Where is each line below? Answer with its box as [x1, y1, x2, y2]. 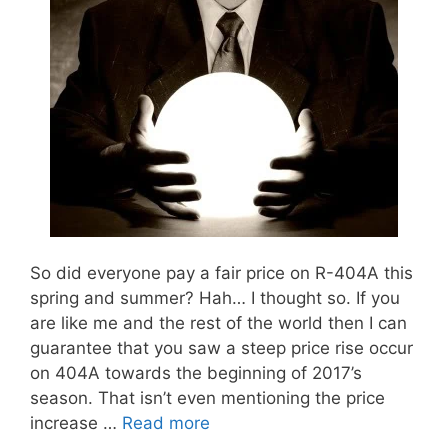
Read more [122, 412, 210, 433]
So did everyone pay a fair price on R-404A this [30, 262, 413, 283]
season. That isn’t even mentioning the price [30, 387, 385, 408]
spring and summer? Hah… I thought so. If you [30, 287, 400, 308]
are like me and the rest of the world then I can [30, 312, 407, 333]
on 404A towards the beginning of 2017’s [30, 362, 362, 383]
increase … [30, 412, 122, 433]
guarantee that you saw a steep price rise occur [30, 337, 413, 358]
